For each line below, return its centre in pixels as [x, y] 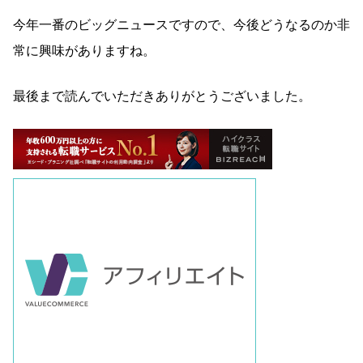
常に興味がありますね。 [84, 50]
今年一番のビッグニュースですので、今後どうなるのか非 [181, 24]
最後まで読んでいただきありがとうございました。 [162, 96]
